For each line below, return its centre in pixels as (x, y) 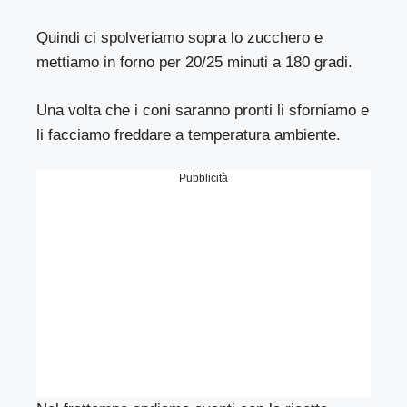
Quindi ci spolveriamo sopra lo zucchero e (180, 38)
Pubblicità (203, 179)
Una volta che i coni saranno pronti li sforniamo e (203, 110)
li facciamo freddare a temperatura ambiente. (189, 134)
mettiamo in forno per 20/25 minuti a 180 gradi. (195, 63)
